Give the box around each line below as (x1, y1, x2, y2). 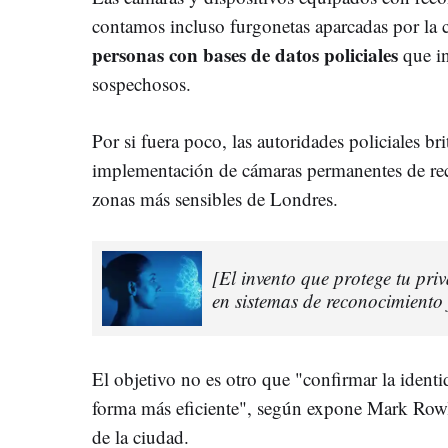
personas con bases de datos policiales (92, 41, 403, 69)
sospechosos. (92, 71, 191, 97)
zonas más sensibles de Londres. (92, 186, 338, 212)
